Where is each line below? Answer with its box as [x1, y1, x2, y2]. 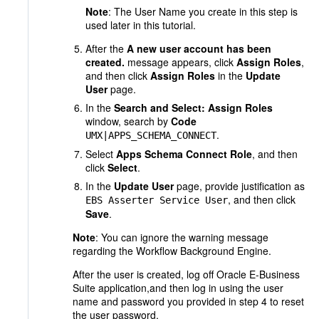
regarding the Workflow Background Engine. [73, 244, 271, 258]
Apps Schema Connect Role [116, 147, 252, 161]
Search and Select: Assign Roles [114, 100, 273, 115]
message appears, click [125, 55, 236, 69]
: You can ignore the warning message [95, 230, 268, 244]
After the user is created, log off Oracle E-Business [73, 267, 300, 281]
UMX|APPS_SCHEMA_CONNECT [85, 130, 216, 141]
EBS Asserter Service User [85, 194, 228, 206]
